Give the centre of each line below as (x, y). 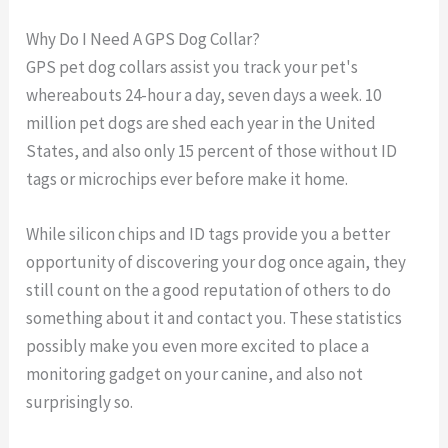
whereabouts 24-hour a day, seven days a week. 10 (204, 95)
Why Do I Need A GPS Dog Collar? (143, 39)
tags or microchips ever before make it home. (187, 179)
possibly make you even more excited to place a (198, 346)
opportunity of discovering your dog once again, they (216, 262)
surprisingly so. (80, 402)
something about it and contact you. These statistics (214, 318)
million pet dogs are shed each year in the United (201, 123)
